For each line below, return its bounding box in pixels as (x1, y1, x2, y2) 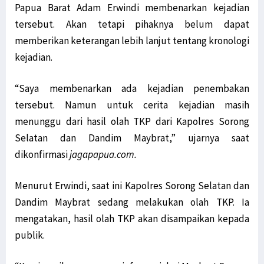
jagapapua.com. (70, 147, 137, 161)
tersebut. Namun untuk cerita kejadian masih (15, 98, 249, 111)
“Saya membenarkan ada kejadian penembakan (15, 81, 249, 95)
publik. (15, 228, 45, 242)
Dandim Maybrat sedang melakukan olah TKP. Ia (15, 195, 249, 209)
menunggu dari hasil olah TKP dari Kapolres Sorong (15, 114, 249, 128)
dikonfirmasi (15, 147, 70, 161)
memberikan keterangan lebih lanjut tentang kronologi (15, 34, 249, 47)
